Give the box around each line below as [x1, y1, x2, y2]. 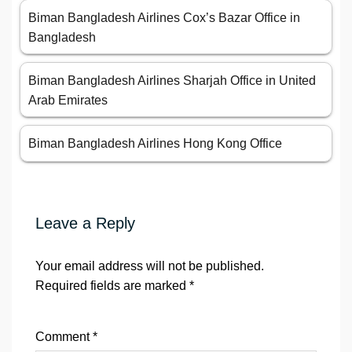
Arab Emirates [28, 93, 108, 108]
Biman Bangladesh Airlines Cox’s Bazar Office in [28, 11, 300, 25]
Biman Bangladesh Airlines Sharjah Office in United [28, 74, 316, 88]
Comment [35, 330, 93, 344]
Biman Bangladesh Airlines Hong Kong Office [28, 137, 282, 151]
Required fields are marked [35, 279, 189, 293]
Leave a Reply [35, 214, 135, 233]
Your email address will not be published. [35, 259, 264, 273]
